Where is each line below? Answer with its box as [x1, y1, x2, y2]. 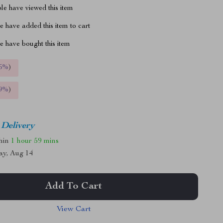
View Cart [56, 206, 91, 214]
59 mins [34, 137, 59, 145]
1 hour [11, 137, 32, 145]
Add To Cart [45, 182, 103, 192]
